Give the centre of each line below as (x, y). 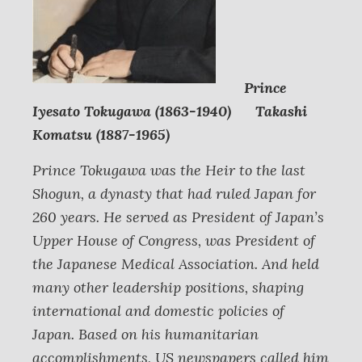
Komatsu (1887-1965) (101, 135)
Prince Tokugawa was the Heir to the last (169, 170)
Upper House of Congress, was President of (174, 240)
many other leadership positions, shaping (168, 287)
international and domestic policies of (158, 311)
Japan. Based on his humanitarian (145, 334)
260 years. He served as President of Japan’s (178, 217)
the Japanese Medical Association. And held (176, 264)
